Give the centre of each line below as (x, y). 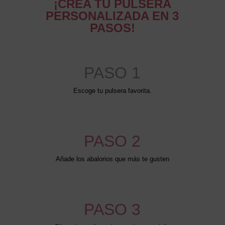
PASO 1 (113, 73)
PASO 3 (113, 209)
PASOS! (112, 28)
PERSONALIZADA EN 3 (113, 16)
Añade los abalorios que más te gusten (112, 159)
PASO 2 (113, 141)
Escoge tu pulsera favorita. (112, 90)
